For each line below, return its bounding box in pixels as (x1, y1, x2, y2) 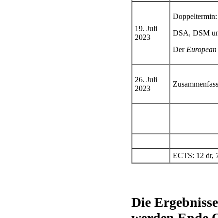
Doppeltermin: (173, 12, 217, 20)
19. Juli (135, 24, 157, 33)
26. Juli (135, 75, 157, 84)
